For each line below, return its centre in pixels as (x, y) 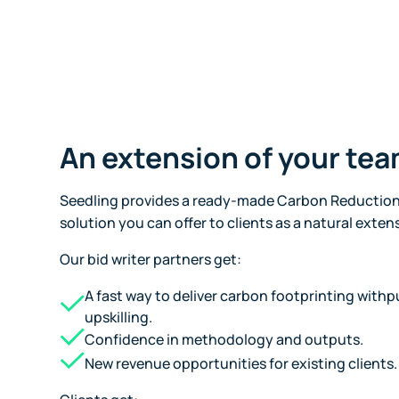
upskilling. (119, 317)
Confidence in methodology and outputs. (224, 340)
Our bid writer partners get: (151, 259)
